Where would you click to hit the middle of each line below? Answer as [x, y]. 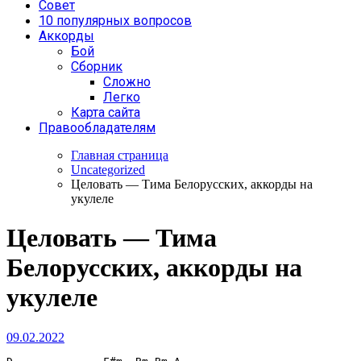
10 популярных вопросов [115, 21]
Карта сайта [106, 112]
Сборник [97, 66]
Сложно [127, 82]
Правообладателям [97, 128]
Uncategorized [108, 170]
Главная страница [120, 155]
